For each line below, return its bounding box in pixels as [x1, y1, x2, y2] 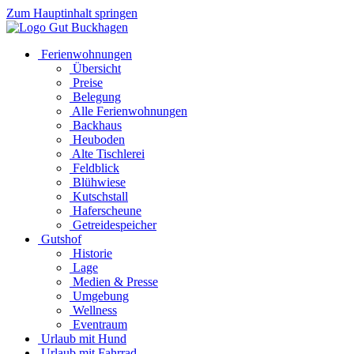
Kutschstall [70, 190, 128, 203]
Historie [70, 247, 112, 260]
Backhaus [70, 119, 122, 132]
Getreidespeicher [70, 218, 156, 232]
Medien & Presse [70, 275, 158, 288]
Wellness [70, 303, 117, 317]
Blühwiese [70, 175, 126, 189]
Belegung [70, 90, 121, 104]
